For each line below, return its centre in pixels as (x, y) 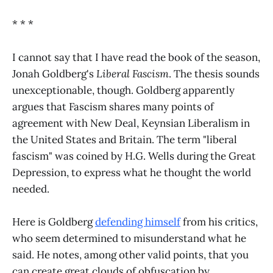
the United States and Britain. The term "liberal (125, 139)
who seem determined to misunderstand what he (129, 238)
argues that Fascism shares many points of (113, 106)
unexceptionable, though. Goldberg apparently (123, 90)
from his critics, (219, 222)
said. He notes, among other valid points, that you (130, 254)
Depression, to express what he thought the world (132, 172)
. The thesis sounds (214, 73)
